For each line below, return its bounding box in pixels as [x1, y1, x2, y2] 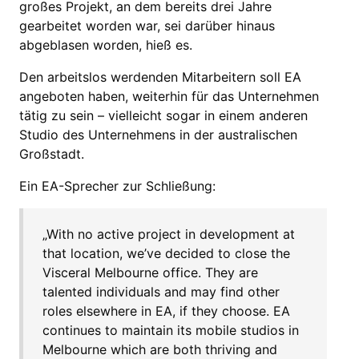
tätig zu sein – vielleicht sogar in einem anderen [19, 107, 308, 123]
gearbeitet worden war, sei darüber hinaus [19, 18, 275, 34]
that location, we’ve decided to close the [42, 245, 290, 261]
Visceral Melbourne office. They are [42, 264, 258, 280]
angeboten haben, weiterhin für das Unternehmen [19, 88, 319, 104]
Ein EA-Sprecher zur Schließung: [19, 178, 216, 194]
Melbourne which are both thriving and [42, 341, 277, 357]
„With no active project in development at [42, 226, 295, 242]
